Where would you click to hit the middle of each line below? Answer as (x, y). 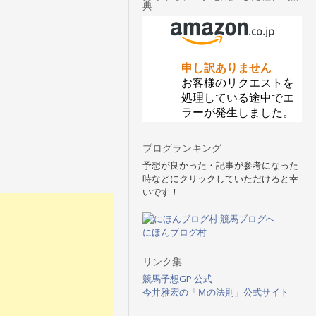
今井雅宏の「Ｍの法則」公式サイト (216, 292)
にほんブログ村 (175, 232)
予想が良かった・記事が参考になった (220, 165)
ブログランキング (182, 148)
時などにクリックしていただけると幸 (220, 178)
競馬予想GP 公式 (177, 279)
